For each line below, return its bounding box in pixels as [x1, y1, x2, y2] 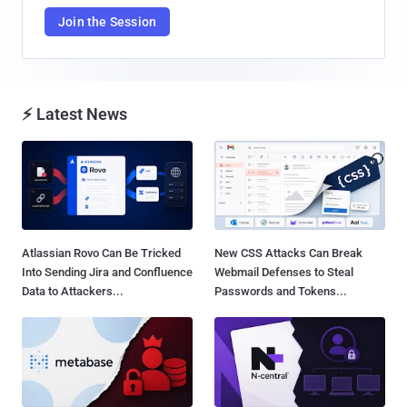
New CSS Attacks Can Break [214, 246, 362, 261]
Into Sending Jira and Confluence [22, 265, 193, 280]
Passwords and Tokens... [214, 284, 347, 299]
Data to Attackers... [22, 284, 124, 299]
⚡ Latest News [22, 104, 127, 124]
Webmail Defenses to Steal [214, 265, 353, 280]
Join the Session [58, 15, 157, 29]
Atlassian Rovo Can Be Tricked [22, 246, 181, 261]
